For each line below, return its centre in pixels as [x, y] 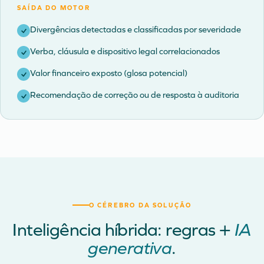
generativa [130, 248]
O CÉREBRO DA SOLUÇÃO [140, 205]
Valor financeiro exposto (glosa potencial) [109, 73]
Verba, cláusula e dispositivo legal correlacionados [125, 52]
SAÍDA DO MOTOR [54, 8]
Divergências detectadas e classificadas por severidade [136, 30]
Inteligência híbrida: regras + [123, 230]
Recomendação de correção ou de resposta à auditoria [135, 95]
